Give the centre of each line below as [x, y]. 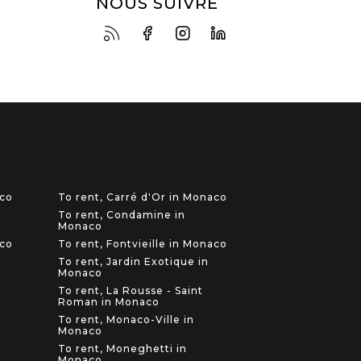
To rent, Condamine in [121, 215]
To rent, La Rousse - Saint [130, 291]
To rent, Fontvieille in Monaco [142, 244]
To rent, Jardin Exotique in [133, 262]
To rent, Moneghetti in [122, 349]
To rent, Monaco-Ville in [126, 320]
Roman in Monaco [108, 302]
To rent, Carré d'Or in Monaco [142, 197]
